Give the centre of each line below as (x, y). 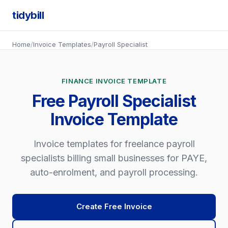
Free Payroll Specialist (114, 101)
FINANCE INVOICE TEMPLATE (114, 81)
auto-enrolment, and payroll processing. (114, 172)
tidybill (28, 15)
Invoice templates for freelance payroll (114, 144)
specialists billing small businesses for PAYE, (114, 158)
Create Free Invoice (114, 206)
